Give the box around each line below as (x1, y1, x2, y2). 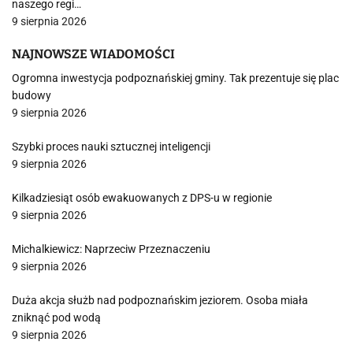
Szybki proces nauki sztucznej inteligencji (12, 140, 210, 153)
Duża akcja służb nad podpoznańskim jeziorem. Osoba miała (12, 294, 308, 307)
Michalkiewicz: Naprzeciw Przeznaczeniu (12, 243, 210, 255)
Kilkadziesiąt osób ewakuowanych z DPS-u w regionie (12, 191, 272, 204)
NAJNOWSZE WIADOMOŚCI (12, 46, 175, 61)
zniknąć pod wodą (12, 311, 101, 324)
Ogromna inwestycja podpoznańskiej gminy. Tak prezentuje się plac (12, 72, 339, 84)
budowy (12, 89, 51, 102)
